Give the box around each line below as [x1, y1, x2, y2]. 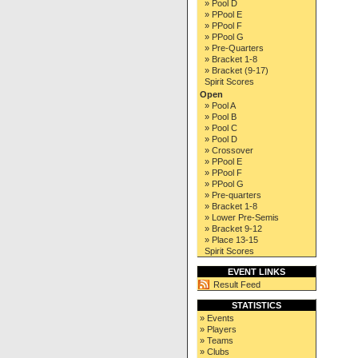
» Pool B [204, 112, 237, 121]
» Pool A [204, 101, 236, 110]
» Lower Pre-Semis [204, 213, 279, 222]
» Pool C [204, 123, 237, 133]
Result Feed [213, 280, 261, 289]
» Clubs [199, 347, 229, 356]
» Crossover [204, 145, 253, 155]
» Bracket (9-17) [204, 66, 268, 75]
